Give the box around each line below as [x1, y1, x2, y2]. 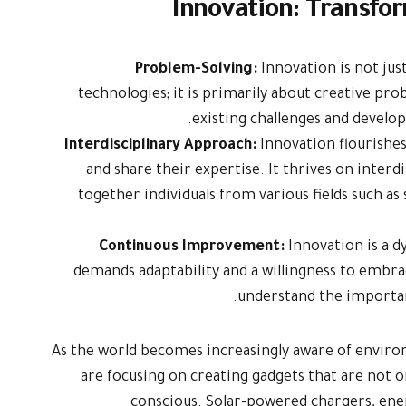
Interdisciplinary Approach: [64, 138, 260, 155]
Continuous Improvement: [99, 239, 285, 256]
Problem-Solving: [135, 62, 261, 79]
